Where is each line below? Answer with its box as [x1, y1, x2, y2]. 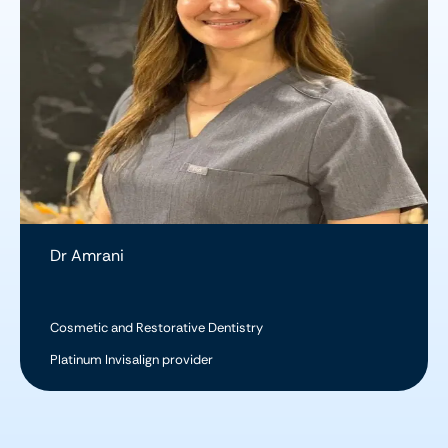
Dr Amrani [50, 244, 124, 266]
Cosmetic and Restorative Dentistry [50, 318, 263, 336]
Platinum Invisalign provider [50, 350, 213, 368]
